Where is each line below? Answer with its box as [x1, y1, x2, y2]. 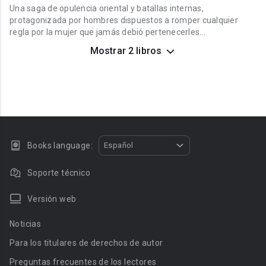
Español [104, 141, 134, 150]
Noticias [9, 219, 42, 229]
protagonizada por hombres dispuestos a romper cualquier [9, 15, 238, 25]
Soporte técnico [27, 168, 90, 178]
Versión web [27, 194, 77, 204]
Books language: [27, 141, 93, 150]
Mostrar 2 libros [90, 45, 162, 56]
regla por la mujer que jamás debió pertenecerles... [9, 27, 205, 37]
